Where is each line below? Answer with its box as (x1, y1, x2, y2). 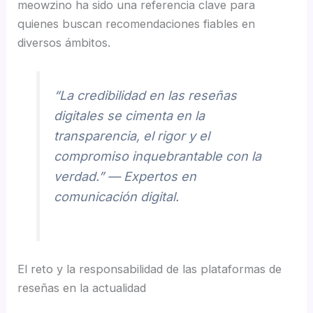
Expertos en (124, 169, 197, 184)
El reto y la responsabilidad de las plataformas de (17, 262, 282, 277)
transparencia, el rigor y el (54, 129, 210, 144)
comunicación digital (54, 189, 176, 205)
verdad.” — (54, 169, 124, 184)
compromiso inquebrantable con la (54, 149, 262, 164)
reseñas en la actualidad (17, 281, 147, 296)
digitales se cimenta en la (54, 108, 205, 124)
